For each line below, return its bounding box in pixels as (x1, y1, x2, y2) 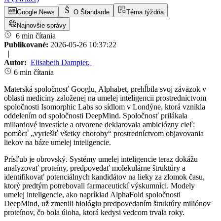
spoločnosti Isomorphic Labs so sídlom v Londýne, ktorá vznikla (4, 103, 205, 111)
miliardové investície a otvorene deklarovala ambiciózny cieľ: (4, 120, 195, 129)
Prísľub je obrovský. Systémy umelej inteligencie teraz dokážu (4, 155, 198, 164)
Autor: (4, 58, 29, 67)
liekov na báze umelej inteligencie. (4, 138, 111, 147)
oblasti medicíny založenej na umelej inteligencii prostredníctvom (4, 94, 206, 103)
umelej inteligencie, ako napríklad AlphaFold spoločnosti (4, 190, 181, 199)
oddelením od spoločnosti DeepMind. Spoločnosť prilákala (4, 111, 187, 120)
